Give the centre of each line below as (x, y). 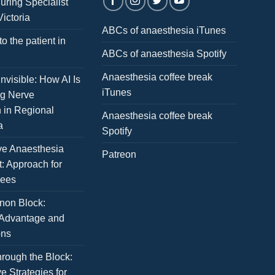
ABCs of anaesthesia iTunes (164, 31)
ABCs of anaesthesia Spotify (164, 54)
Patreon (119, 155)
